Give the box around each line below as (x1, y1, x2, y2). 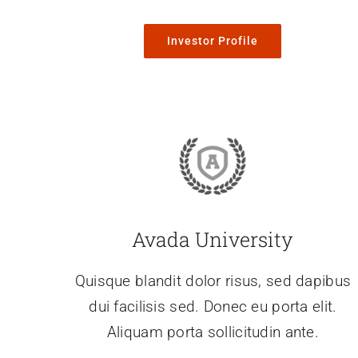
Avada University (132, 226, 294, 253)
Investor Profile (167, 34, 259, 48)
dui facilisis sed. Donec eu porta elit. (89, 297, 337, 316)
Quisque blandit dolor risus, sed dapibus (74, 272, 352, 291)
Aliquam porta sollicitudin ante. (106, 323, 319, 342)
